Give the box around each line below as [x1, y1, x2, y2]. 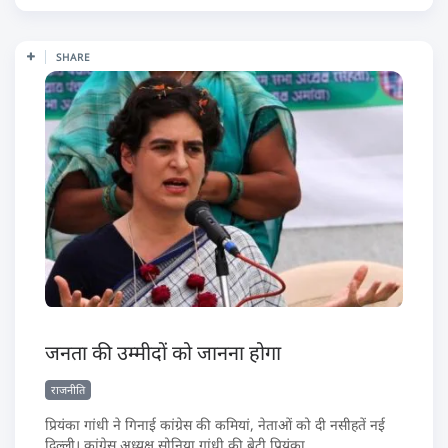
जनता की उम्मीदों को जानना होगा [45, 339, 281, 367]
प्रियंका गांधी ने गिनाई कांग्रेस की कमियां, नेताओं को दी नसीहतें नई [45, 415, 385, 435]
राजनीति [51, 382, 85, 398]
